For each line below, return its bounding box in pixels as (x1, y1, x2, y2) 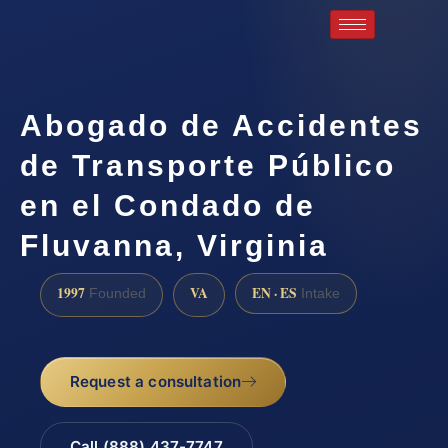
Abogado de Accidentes (20, 108, 423, 142)
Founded (85, 285, 146, 301)
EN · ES (252, 282, 297, 303)
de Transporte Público (20, 148, 396, 182)
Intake (297, 285, 340, 301)
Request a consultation (69, 372, 242, 392)
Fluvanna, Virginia (20, 228, 329, 262)
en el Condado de (20, 188, 316, 222)
